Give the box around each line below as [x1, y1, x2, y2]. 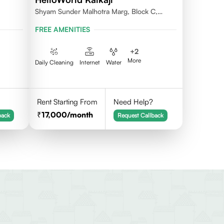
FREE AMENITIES [34, 25, 90, 33]
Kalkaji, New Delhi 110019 [34, 17, 115, 25]
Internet [79, 58, 100, 66]
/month [66, 110, 93, 119]
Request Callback [117, 111, 164, 119]
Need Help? [113, 97, 153, 106]
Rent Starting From [36, 97, 97, 106]
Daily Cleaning [34, 58, 73, 66]
